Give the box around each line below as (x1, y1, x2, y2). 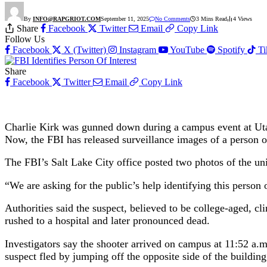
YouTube (170, 44, 204, 55)
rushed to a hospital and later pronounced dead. (5, 215, 210, 227)
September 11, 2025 (101, 15, 149, 22)
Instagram (119, 44, 156, 55)
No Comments (155, 15, 190, 22)
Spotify (218, 44, 245, 55)
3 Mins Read (196, 15, 227, 22)
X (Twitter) (64, 44, 106, 55)
